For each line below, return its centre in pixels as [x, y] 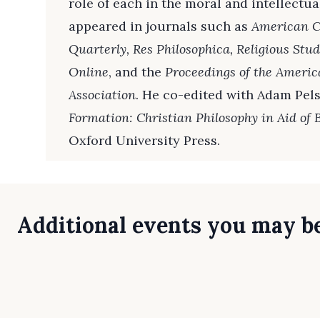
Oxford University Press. [144, 140]
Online [89, 72]
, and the [137, 72]
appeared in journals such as [160, 26]
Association [102, 95]
